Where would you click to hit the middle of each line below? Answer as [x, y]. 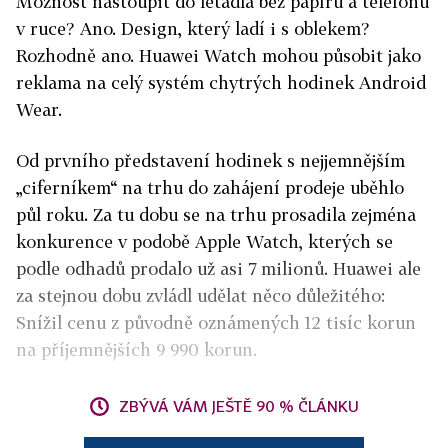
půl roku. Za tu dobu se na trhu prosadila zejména [216, 215]
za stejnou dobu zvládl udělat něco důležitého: [200, 296]
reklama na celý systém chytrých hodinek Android [221, 83]
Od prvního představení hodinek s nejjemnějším [210, 161]
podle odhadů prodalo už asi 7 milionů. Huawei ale [218, 269]
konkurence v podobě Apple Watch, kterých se [204, 242]
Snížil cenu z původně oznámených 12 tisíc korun [216, 323]
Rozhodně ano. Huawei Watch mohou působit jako [218, 56]
